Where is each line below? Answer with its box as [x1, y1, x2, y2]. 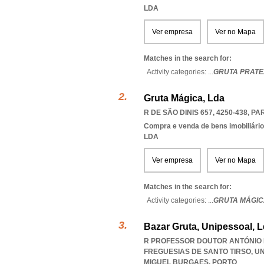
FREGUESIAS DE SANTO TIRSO [144, 247, 251, 256]
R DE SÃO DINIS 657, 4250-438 [144, 108, 247, 117]
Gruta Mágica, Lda [144, 93, 225, 103]
